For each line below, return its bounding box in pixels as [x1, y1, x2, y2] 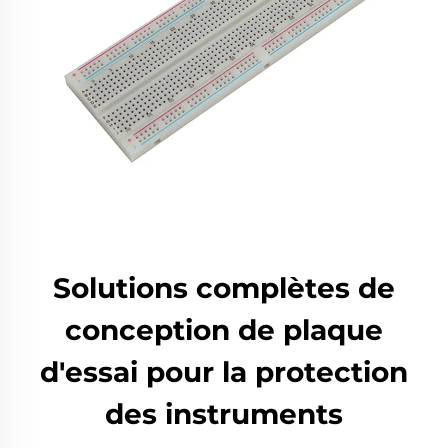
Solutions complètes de [53, 271, 395, 305]
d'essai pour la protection [40, 355, 408, 389]
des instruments [105, 397, 343, 431]
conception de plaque [65, 313, 383, 347]
